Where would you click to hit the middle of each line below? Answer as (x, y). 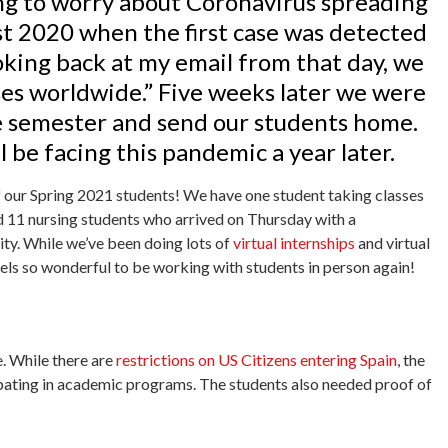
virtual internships (294, 242)
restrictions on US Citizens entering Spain (256, 359)
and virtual (394, 242)
